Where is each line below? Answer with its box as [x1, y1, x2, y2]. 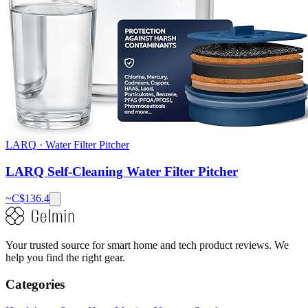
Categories [5, 277, 65, 292]
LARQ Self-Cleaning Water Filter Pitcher [5, 164, 238, 179]
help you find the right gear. [5, 252, 125, 264]
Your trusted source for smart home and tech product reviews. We [5, 239, 289, 252]
